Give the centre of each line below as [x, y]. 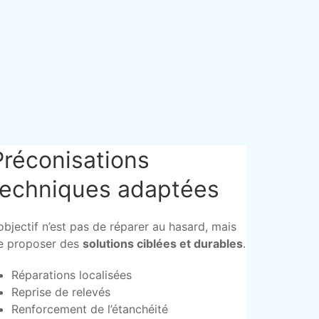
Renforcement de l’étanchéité [89, 309]
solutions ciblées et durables [162, 244]
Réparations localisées [71, 275]
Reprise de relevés [61, 292]
